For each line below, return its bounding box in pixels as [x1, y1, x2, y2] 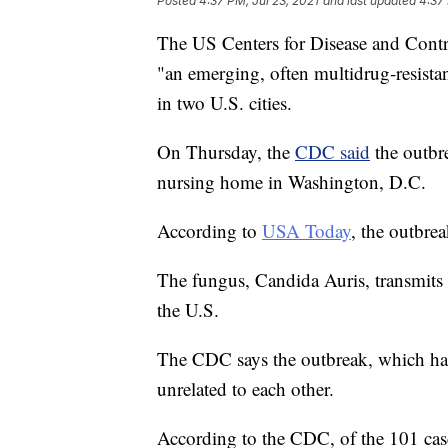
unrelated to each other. [157, 375, 334, 401]
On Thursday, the [157, 138, 295, 164]
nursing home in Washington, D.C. [157, 168, 426, 194]
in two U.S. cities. [157, 89, 292, 115]
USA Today [262, 217, 351, 243]
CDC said [295, 138, 370, 164]
